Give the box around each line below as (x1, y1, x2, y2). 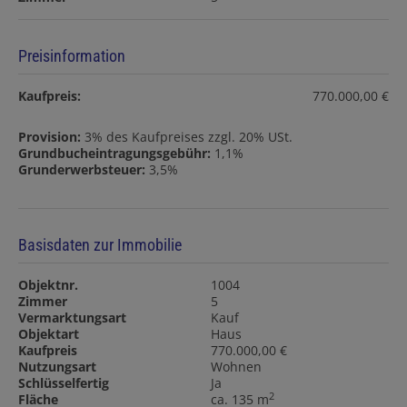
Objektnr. (18, 276, 78, 294)
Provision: (18, 128, 81, 146)
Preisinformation (18, 46, 125, 66)
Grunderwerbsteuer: (18, 161, 145, 179)
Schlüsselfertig (18, 374, 109, 392)
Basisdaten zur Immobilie (18, 235, 182, 255)
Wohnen (211, 358, 263, 376)
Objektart (18, 325, 79, 343)
